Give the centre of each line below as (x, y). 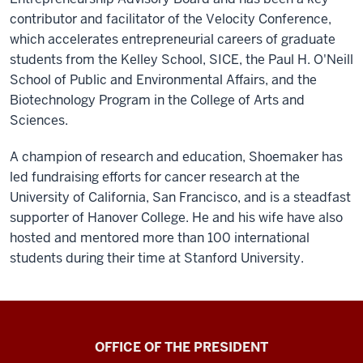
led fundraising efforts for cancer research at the (155, 177)
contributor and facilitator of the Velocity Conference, (171, 19)
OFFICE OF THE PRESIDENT (181, 348)
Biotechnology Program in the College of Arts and (157, 100)
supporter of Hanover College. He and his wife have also (176, 218)
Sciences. (39, 121)
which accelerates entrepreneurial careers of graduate (173, 40)
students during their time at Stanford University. (157, 258)
